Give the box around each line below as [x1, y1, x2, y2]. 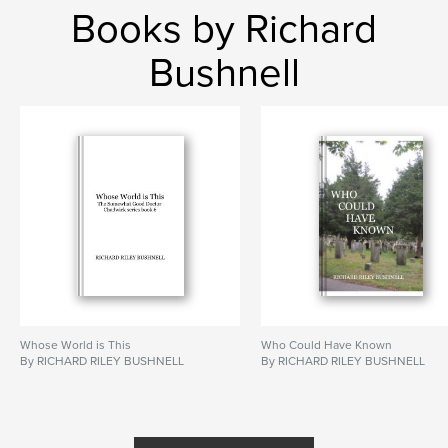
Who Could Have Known [261, 337, 393, 352]
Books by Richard [71, 4, 377, 53]
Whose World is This [20, 337, 131, 352]
